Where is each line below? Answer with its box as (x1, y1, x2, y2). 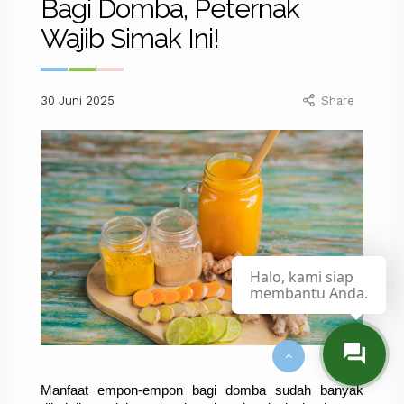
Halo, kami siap (250, 267, 353, 287)
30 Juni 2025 (41, 94, 115, 108)
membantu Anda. (250, 283, 368, 303)
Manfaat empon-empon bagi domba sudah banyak (41, 382, 363, 398)
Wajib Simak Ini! (41, 23, 219, 55)
